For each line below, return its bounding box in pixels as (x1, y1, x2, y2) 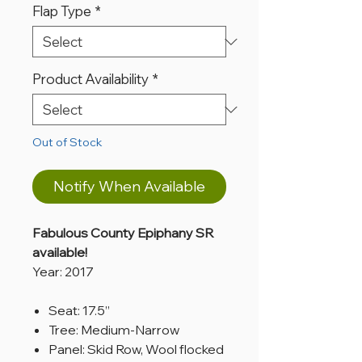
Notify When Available (53, 177, 205, 196)
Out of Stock (32, 135, 103, 149)
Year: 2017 (32, 263, 94, 280)
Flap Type (32, 2, 91, 19)
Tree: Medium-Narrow (48, 322, 179, 338)
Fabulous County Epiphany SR (32, 225, 213, 241)
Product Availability (32, 70, 149, 87)
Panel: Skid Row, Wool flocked (48, 341, 224, 357)
